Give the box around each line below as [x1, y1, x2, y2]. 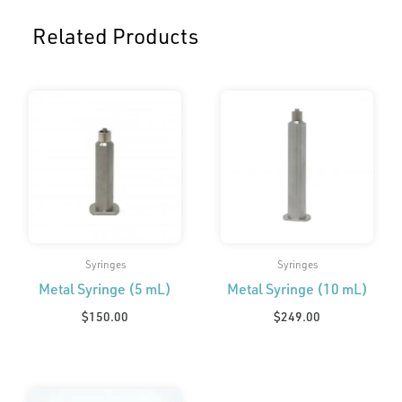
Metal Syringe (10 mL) [226, 279, 368, 299]
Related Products [32, 21, 198, 49]
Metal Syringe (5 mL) [39, 279, 171, 299]
